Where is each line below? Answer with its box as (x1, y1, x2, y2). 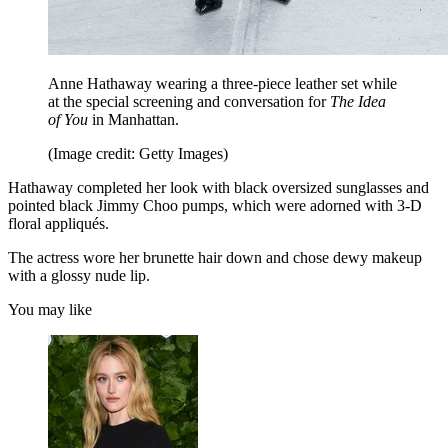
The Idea (330, 93, 386, 111)
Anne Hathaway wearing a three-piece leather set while (48, 75, 397, 93)
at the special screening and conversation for (48, 93, 330, 111)
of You (48, 111, 92, 129)
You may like (8, 301, 92, 319)
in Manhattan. (92, 111, 179, 129)
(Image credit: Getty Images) (48, 145, 228, 163)
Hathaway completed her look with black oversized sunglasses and (8, 179, 429, 197)
